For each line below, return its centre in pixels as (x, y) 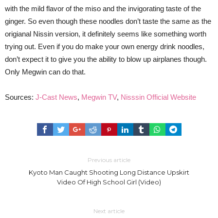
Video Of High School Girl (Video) (109, 182)
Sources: (20, 97)
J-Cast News (56, 97)
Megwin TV (99, 97)
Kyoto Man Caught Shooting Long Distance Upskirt (109, 173)
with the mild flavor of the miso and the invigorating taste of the (103, 9)
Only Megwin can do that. (45, 72)
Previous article (109, 160)
